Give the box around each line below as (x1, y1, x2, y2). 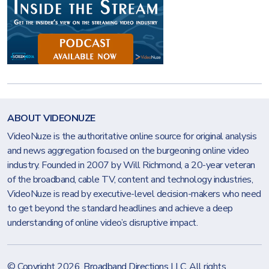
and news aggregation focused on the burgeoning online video (7, 144, 249, 157)
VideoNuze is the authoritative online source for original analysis (7, 130, 256, 143)
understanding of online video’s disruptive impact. (7, 216, 198, 229)
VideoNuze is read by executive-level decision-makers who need (7, 187, 261, 201)
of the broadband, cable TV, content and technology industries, (7, 173, 253, 186)
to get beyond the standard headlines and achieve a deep (7, 202, 233, 215)
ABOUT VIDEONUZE (7, 112, 95, 125)
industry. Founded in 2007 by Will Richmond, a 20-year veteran (7, 159, 255, 172)
